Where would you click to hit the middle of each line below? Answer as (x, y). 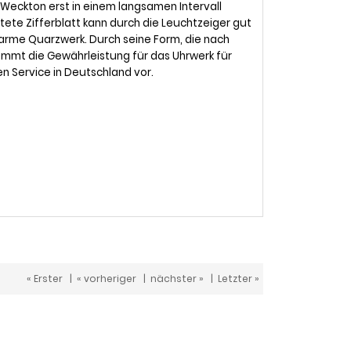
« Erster (45, 279)
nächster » (177, 279)
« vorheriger (107, 279)
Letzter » (239, 279)
